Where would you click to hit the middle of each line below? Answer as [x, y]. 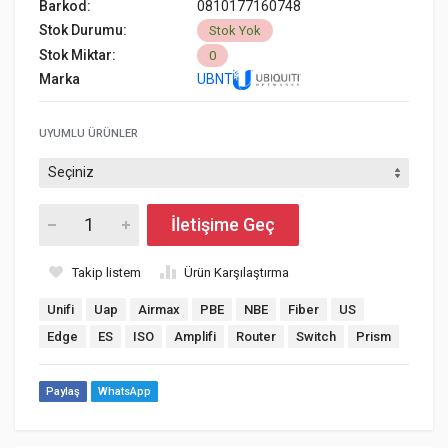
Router [256, 336]
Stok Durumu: [83, 29]
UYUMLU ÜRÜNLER [88, 133]
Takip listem [106, 272]
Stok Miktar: [77, 54]
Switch [316, 336]
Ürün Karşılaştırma [236, 272]
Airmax [159, 309]
